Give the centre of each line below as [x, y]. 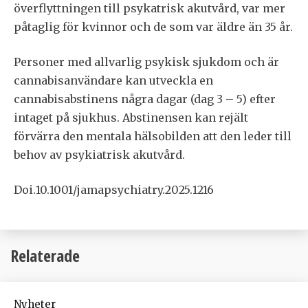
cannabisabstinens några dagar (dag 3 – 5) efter [145, 99]
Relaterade [45, 255]
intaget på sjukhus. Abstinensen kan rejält [131, 118]
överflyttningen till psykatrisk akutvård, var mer [150, 9]
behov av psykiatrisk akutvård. [99, 155]
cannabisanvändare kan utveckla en [113, 81]
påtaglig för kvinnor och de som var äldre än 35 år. [153, 27]
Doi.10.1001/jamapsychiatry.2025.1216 [114, 190]
